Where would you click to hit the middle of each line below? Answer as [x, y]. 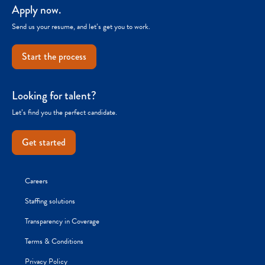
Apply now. [36, 10]
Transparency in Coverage [62, 222]
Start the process [54, 57]
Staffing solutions [50, 201]
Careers [36, 181]
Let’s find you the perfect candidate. [64, 113]
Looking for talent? [54, 96]
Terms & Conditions [54, 242]
